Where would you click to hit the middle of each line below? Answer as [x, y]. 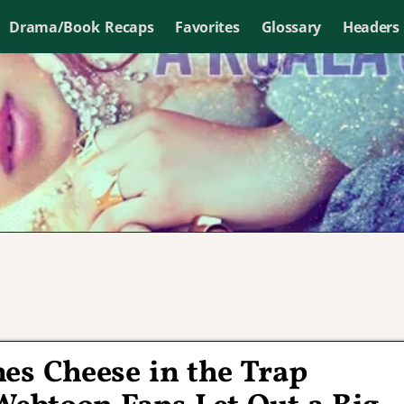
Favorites [207, 27]
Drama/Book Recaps [82, 27]
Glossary [291, 27]
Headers [371, 27]
